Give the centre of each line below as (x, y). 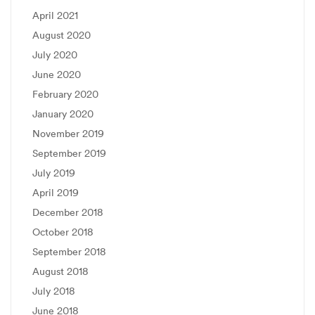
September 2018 (69, 251)
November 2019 (68, 133)
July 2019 (54, 173)
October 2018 (63, 232)
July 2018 (54, 291)
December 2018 (68, 212)
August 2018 (60, 271)
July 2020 (55, 54)
